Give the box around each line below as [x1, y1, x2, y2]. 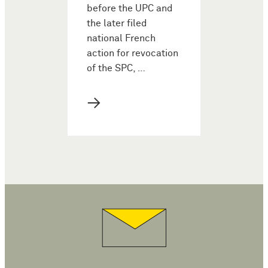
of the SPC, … [87, 63, 145, 74]
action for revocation [87, 48, 178, 59]
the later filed [87, 18, 147, 29]
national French [87, 33, 156, 44]
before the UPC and [87, 3, 173, 14]
